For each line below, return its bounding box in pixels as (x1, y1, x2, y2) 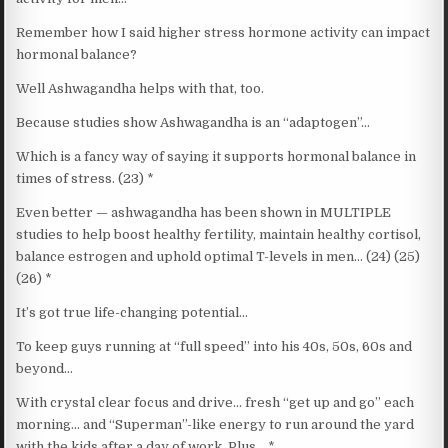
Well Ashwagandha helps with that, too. (16, 80, 265, 96)
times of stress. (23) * (16, 170, 155, 186)
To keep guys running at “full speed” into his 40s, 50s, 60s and (16, 338, 413, 354)
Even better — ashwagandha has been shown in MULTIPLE (16, 204, 392, 220)
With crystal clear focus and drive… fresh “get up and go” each (16, 394, 415, 410)
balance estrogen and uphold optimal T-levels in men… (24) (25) (16, 248, 421, 264)
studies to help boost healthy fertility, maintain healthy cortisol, (16, 226, 422, 242)
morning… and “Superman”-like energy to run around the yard (16, 416, 415, 432)
